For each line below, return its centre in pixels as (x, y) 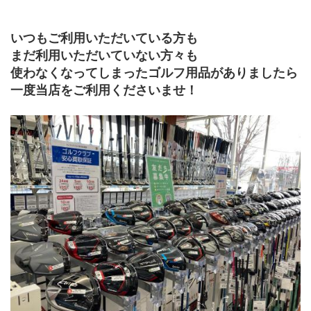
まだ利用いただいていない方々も (104, 55)
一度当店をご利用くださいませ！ (104, 90)
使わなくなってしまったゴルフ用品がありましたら (154, 73)
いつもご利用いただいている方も (104, 38)
